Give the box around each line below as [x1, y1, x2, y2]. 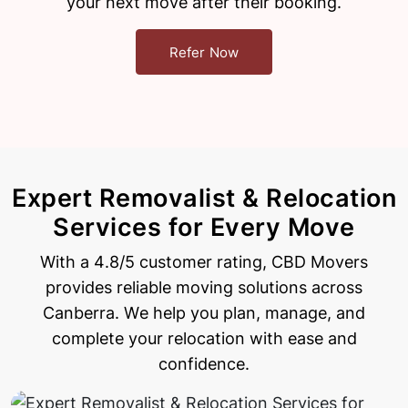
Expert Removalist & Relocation [12, 183, 396, 214]
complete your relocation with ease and [51, 329, 357, 349]
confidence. [158, 354, 250, 374]
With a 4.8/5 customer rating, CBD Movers [40, 252, 368, 272]
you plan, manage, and [190, 303, 365, 323]
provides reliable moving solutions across [46, 278, 362, 298]
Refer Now [168, 43, 240, 61]
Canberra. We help [43, 303, 190, 323]
